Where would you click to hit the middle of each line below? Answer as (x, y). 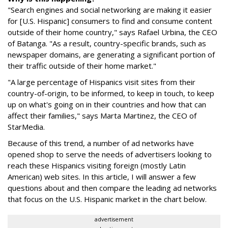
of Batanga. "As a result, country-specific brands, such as (107, 43)
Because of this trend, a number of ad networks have (101, 143)
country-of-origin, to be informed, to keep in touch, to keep (111, 93)
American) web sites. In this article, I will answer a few (102, 177)
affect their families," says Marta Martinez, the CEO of (102, 116)
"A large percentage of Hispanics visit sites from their (102, 82)
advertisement (114, 219)
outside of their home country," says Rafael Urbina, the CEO (112, 32)
